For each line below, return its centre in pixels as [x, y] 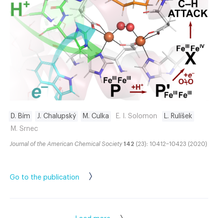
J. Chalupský [56, 116]
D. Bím [20, 116]
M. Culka [96, 116]
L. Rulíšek [178, 116]
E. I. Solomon [136, 116]
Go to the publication [45, 177]
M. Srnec [24, 129]
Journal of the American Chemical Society [66, 144]
